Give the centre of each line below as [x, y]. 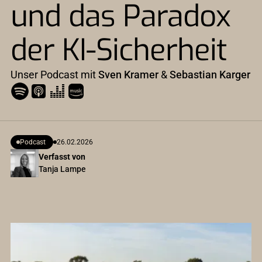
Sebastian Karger [210, 75]
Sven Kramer [128, 75]
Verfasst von [62, 157]
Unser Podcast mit [54, 75]
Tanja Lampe [62, 169]
